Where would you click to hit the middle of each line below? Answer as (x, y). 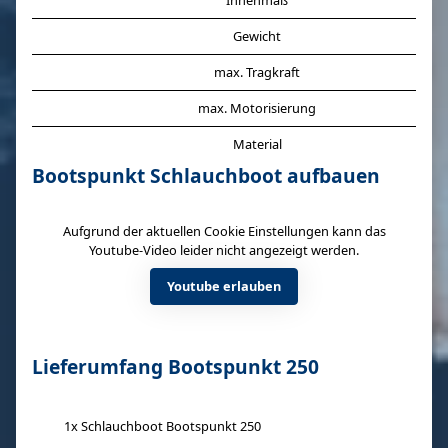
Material (257, 144)
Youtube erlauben (224, 286)
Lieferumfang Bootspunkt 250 (175, 366)
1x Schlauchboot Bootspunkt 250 (162, 426)
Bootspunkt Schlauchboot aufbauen (206, 175)
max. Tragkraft (257, 72)
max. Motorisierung (257, 108)
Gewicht (257, 36)
